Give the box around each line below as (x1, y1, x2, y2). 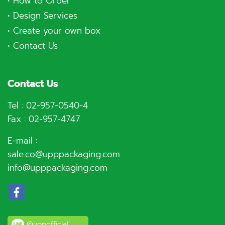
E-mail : (8, 134, 37, 147)
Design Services (13, 9, 77, 22)
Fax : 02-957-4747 (8, 113, 80, 126)
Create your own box (13, 24, 100, 37)
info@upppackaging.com (8, 161, 107, 174)
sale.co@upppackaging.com (8, 148, 120, 161)
